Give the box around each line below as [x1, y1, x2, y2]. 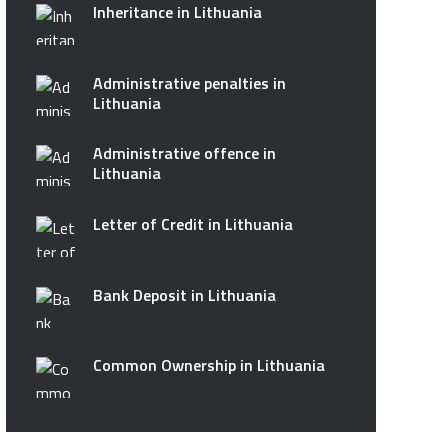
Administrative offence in [92, 141, 276, 166]
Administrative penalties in [92, 70, 286, 95]
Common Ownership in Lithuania [92, 353, 325, 378]
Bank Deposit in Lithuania [92, 282, 276, 307]
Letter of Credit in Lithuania [92, 211, 293, 236]
